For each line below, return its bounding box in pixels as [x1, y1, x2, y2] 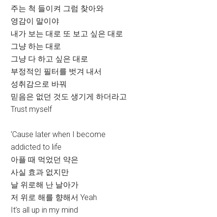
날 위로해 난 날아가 [11, 180, 79, 190]
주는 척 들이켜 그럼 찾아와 [11, 4, 104, 14]
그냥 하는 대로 [11, 42, 62, 51]
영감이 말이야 [11, 16, 60, 26]
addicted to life [11, 142, 62, 152]
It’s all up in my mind [11, 205, 78, 215]
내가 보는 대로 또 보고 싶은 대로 [11, 29, 124, 39]
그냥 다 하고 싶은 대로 [11, 54, 89, 64]
